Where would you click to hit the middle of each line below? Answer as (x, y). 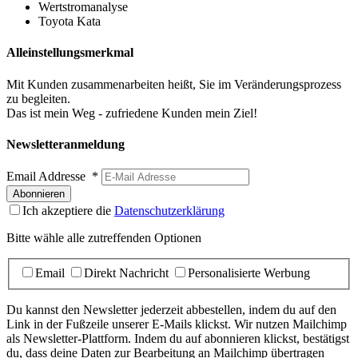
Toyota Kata (70, 22)
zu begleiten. (38, 98)
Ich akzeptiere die (68, 211)
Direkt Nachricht (126, 272)
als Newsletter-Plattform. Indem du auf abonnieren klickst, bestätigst (178, 338)
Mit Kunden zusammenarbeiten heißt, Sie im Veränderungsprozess (174, 84)
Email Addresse (49, 177)
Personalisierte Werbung (249, 272)
